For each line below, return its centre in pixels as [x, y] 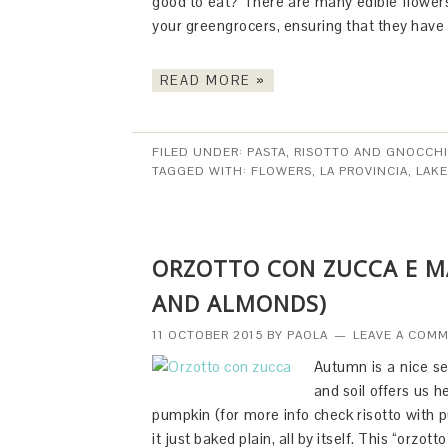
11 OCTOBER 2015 [207, 335]
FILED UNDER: [199, 152]
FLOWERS [281, 171]
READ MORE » [213, 80]
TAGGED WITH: [201, 171]
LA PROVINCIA [364, 171]
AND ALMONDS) [239, 303]
